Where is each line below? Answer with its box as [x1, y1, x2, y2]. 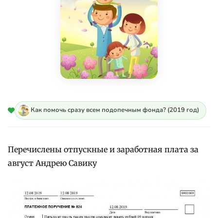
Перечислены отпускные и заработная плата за [8, 144, 199, 154]
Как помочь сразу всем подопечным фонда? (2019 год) [31, 106, 199, 115]
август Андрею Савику [8, 158, 97, 168]
